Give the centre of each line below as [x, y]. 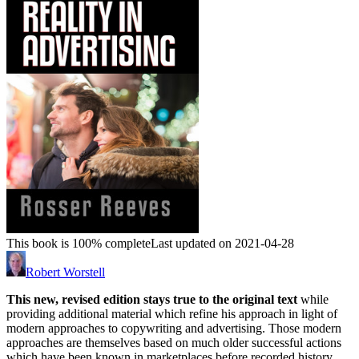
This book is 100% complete [79, 244]
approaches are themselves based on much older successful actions [174, 343]
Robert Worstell [65, 272]
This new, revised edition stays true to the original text [152, 300]
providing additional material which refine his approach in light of [172, 314]
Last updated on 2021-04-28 [222, 244]
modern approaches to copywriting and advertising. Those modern [174, 329]
